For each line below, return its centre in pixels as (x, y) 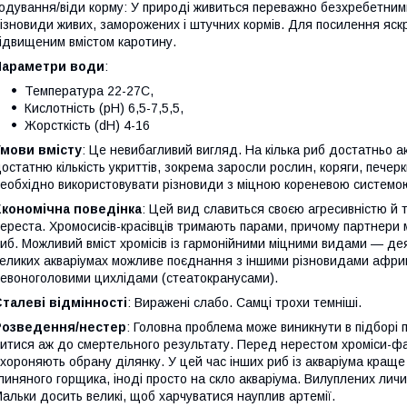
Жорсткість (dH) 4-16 (87, 126)
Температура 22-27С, (89, 91)
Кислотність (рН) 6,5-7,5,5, (104, 109)
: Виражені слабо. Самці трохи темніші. (244, 303)
